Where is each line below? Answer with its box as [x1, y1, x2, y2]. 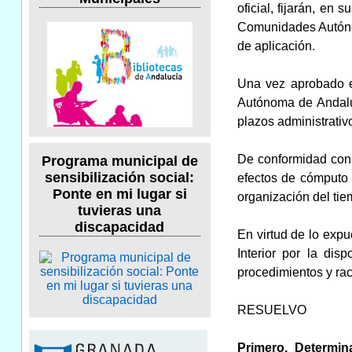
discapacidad [75, 219, 165, 236]
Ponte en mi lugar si [52, 186, 187, 203]
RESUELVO [236, 302, 306, 317]
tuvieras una [78, 203, 162, 219]
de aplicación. [236, 38, 315, 53]
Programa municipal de [41, 153, 198, 170]
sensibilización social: [45, 170, 195, 186]
